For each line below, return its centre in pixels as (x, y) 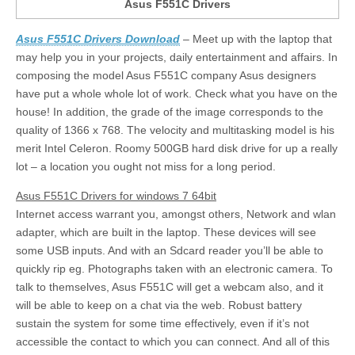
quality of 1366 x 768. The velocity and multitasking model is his (175, 130)
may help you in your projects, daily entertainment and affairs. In (177, 57)
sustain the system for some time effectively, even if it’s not (162, 323)
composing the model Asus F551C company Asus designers (166, 75)
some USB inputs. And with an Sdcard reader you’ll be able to (170, 250)
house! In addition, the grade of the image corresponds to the (170, 111)
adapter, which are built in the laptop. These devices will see (166, 232)
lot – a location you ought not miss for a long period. (146, 166)
